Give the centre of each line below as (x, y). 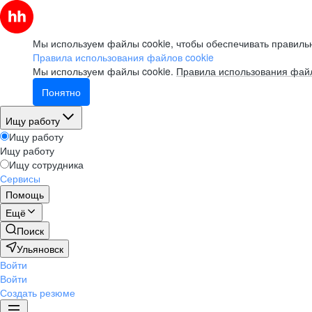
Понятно (61, 92)
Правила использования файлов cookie (123, 57)
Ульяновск (40, 249)
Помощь (25, 194)
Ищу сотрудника (46, 164)
